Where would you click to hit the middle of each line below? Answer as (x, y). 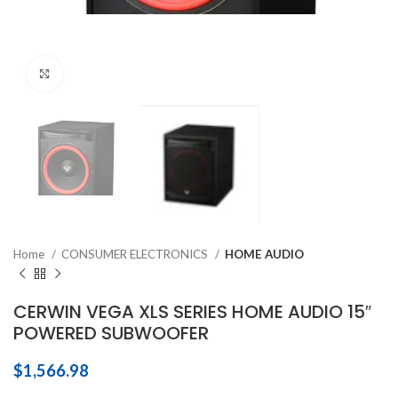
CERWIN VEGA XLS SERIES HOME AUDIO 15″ (192, 312)
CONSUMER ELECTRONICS (136, 255)
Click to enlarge (107, 73)
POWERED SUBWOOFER (111, 334)
